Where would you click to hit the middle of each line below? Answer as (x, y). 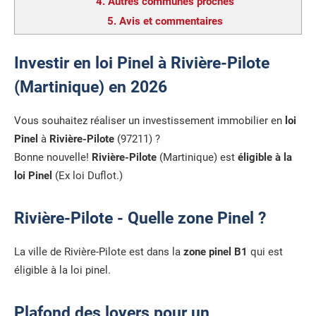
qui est (265, 252)
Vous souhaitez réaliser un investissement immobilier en (150, 120)
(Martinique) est (197, 157)
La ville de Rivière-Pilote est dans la (99, 252)
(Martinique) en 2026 (91, 87)
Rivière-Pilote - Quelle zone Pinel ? (140, 218)
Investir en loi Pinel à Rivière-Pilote (142, 63)
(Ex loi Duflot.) (87, 175)
